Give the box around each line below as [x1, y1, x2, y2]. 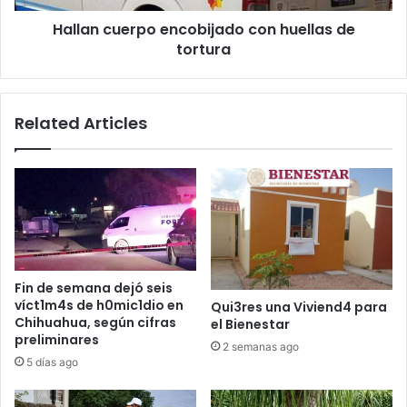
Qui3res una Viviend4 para [211, 297, 387, 316]
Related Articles [15, 112, 147, 135]
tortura [176, 39, 231, 61]
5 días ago [26, 355, 78, 370]
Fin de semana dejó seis [15, 279, 173, 298]
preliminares [15, 331, 99, 350]
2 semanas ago [223, 339, 299, 353]
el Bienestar [211, 314, 290, 333]
